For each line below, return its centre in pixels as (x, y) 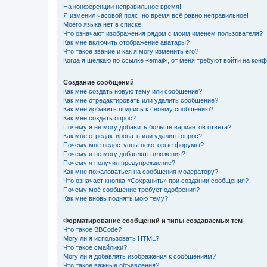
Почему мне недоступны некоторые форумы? (133, 145)
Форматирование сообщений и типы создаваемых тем (153, 220)
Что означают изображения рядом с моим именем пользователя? (163, 33)
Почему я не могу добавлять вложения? (124, 153)
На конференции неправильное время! (122, 6)
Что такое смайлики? (95, 247)
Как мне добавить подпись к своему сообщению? (138, 109)
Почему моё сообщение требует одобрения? (131, 189)
